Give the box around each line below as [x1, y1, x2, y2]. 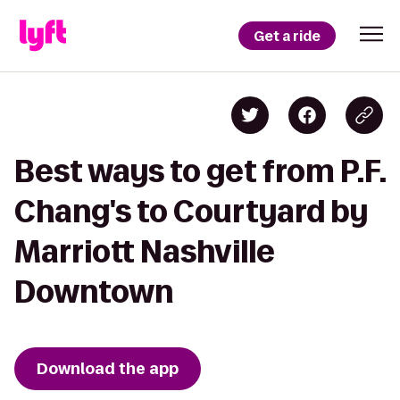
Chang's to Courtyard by [14, 195, 368, 228]
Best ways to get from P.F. [14, 154, 386, 187]
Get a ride [254, 26, 321, 46]
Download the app [37, 358, 179, 379]
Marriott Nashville [14, 235, 275, 268]
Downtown [14, 275, 173, 308]
